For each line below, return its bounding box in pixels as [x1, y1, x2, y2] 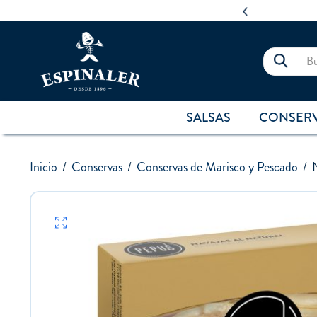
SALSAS [186, 108, 231, 127]
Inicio [30, 158, 57, 176]
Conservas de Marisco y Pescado [137, 158, 298, 176]
